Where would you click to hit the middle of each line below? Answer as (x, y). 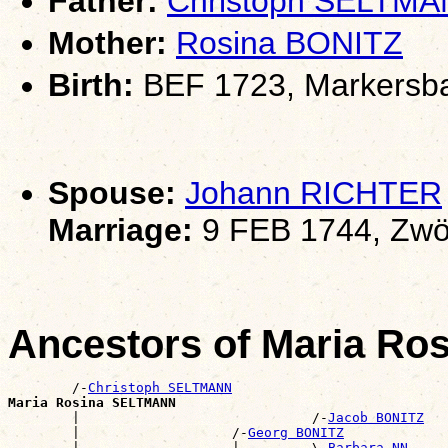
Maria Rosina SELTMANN (92, 403)
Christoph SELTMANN (160, 388)
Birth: (91, 85)
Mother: (107, 43)
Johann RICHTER (313, 193)
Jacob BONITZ (376, 418)
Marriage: (120, 230)
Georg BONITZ (296, 433)
